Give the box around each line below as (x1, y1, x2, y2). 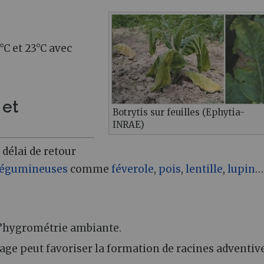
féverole (111, 163, 154, 176)
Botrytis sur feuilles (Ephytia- (113, 106, 245, 118)
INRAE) (113, 118, 144, 130)
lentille (186, 163, 223, 176)
